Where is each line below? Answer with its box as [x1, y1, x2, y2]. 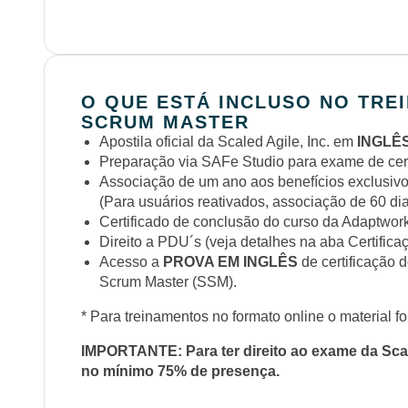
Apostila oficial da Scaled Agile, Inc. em [99, 134, 357, 150]
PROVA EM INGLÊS [163, 254, 301, 270]
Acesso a [99, 254, 163, 270]
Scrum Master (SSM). [99, 274, 237, 291]
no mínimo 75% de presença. [81, 363, 280, 380]
